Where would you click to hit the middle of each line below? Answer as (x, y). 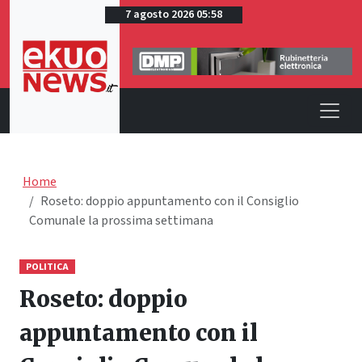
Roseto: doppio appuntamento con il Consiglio (170, 201)
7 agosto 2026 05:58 (174, 15)
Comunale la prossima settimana (121, 220)
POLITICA (47, 267)
